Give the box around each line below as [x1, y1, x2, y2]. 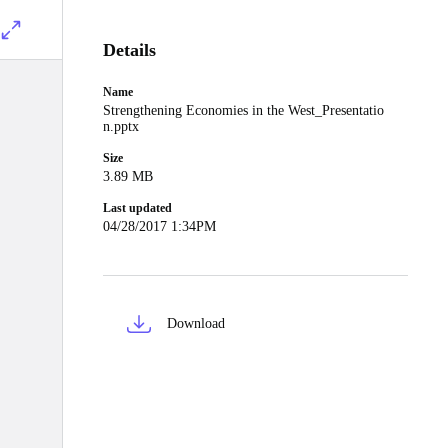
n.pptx [103, 119, 139, 134]
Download [167, 316, 225, 331]
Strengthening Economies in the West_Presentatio [103, 103, 384, 118]
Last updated [103, 201, 172, 215]
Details [103, 40, 156, 60]
